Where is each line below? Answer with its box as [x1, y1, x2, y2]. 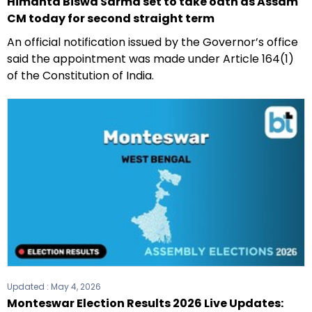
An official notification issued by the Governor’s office [7, 33, 298, 50]
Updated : [7, 281, 51, 293]
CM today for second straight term [7, 10, 214, 26]
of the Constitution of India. [7, 67, 154, 84]
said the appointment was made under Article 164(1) [7, 50, 294, 67]
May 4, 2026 [51, 281, 101, 293]
